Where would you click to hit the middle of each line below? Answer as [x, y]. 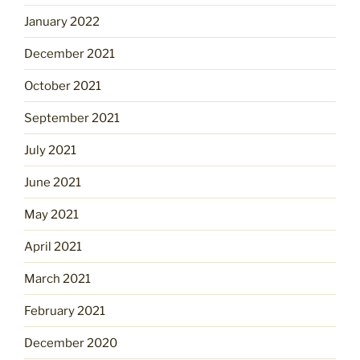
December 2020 [71, 343]
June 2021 [53, 182]
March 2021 [57, 278]
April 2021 [53, 246]
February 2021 [65, 311]
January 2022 [62, 21]
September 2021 [72, 118]
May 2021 [51, 214]
